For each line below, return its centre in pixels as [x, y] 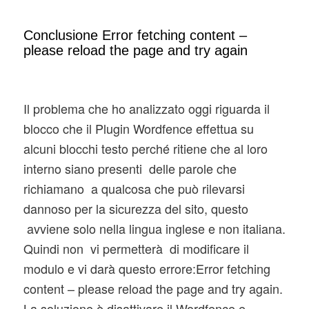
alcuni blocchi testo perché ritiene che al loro [145, 149]
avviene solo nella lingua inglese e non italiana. [154, 229]
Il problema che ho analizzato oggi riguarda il [146, 109]
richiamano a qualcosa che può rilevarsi [134, 189]
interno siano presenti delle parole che [130, 169]
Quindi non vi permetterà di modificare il [136, 249]
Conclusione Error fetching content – [135, 35]
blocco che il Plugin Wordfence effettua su [138, 129]
